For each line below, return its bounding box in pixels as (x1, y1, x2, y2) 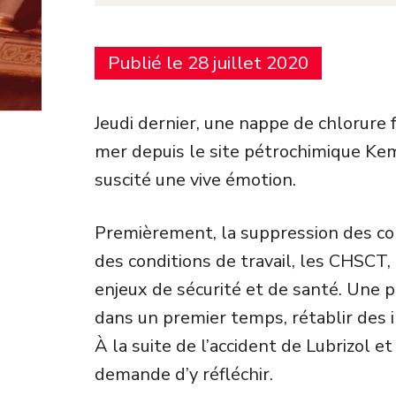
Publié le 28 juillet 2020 (108, 50, 308, 76)
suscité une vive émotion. (95, 167, 296, 192)
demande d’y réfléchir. (95, 362, 273, 387)
